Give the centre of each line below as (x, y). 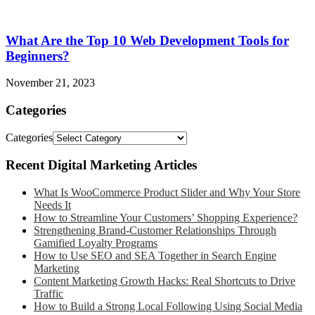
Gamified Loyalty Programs (96, 243)
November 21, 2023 (50, 83)
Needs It (52, 205)
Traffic (49, 294)
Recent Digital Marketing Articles (101, 165)
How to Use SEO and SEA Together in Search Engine (155, 256)
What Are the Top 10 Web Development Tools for (147, 40)
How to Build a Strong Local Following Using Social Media (168, 307)
